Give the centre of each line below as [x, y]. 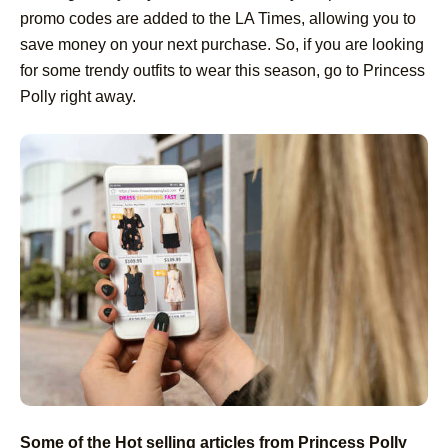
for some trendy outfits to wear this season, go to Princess [222, 70]
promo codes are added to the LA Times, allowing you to [218, 18]
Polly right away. [78, 96]
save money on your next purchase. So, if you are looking [222, 44]
